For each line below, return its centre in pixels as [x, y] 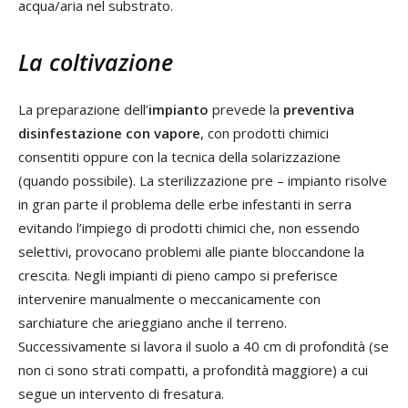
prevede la [246, 109]
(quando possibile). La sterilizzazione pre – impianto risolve [203, 180]
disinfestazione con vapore [109, 133]
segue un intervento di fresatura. [121, 393]
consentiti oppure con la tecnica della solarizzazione [179, 156]
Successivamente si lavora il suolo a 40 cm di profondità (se [204, 346]
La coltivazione [96, 61]
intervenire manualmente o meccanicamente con [169, 298]
